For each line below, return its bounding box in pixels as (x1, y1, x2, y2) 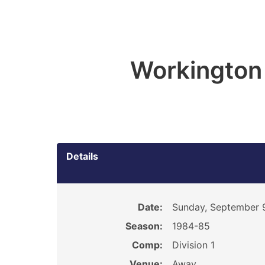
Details (66, 150, 98, 162)
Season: (125, 220, 163, 232)
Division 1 (172, 239, 215, 251)
